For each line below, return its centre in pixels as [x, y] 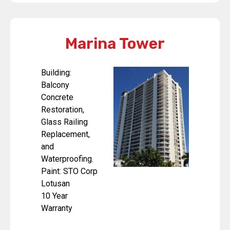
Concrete [57, 98]
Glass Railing [64, 122]
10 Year [54, 196]
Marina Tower [115, 44]
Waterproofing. [67, 159]
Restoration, [63, 110]
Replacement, [65, 135]
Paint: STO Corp [69, 171]
